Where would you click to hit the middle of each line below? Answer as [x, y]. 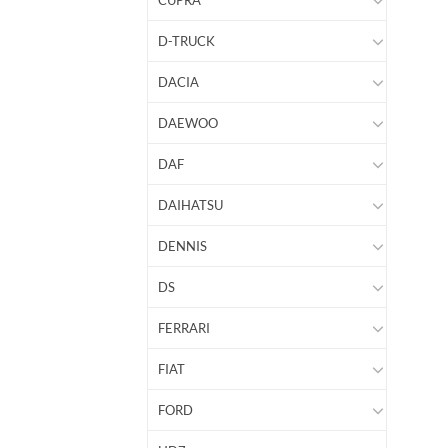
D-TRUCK [186, 41]
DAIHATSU [190, 205]
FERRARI [184, 328]
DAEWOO [188, 123]
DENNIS [182, 246]
